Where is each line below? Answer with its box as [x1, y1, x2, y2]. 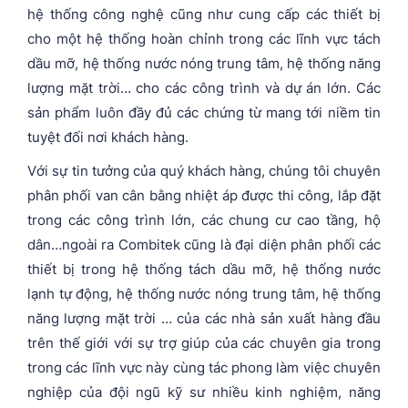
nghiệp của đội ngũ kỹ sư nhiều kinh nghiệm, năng [27, 382, 381, 401]
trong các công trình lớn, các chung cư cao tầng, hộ [27, 210, 381, 229]
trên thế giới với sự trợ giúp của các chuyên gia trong [27, 333, 381, 352]
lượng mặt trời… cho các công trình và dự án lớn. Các [27, 78, 381, 97]
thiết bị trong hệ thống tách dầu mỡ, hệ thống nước [27, 260, 381, 278]
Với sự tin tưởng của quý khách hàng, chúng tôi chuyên [27, 161, 381, 179]
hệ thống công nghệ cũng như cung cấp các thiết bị [27, 5, 381, 23]
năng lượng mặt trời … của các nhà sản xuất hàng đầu [27, 309, 381, 327]
